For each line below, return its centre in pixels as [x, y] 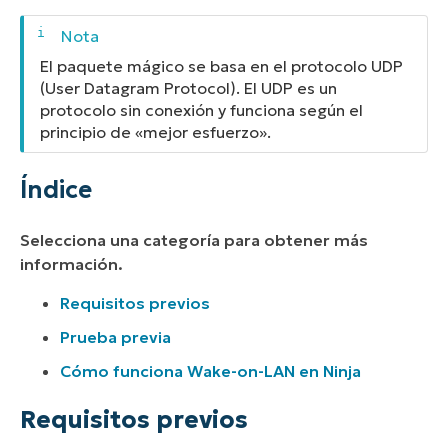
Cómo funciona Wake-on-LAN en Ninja [210, 370]
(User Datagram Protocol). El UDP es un [188, 87]
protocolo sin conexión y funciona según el [201, 109]
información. [71, 264]
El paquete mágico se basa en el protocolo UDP [221, 65]
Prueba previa [115, 336]
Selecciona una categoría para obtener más [194, 240]
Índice [56, 190]
